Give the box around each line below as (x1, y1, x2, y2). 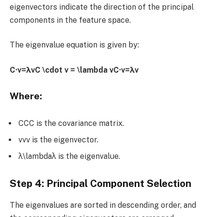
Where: (10, 91, 42, 102)
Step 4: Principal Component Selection (10, 178, 191, 190)
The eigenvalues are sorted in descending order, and (10, 200, 196, 210)
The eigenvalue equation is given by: (10, 40, 139, 50)
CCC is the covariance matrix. (18, 118, 124, 128)
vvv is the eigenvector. (18, 135, 98, 144)
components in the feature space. (10, 15, 131, 25)
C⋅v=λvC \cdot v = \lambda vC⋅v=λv (10, 65, 139, 75)
